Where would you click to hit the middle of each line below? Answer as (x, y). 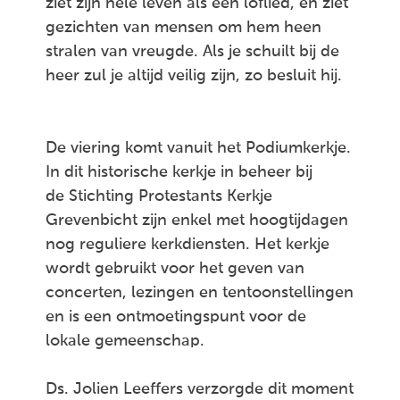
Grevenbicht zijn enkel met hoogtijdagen (197, 221)
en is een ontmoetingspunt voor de (176, 317)
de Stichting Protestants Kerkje (159, 196)
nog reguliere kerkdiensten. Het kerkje (187, 245)
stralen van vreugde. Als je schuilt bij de (192, 52)
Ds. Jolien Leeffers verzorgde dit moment (200, 389)
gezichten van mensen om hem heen (183, 28)
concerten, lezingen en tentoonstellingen (200, 293)
